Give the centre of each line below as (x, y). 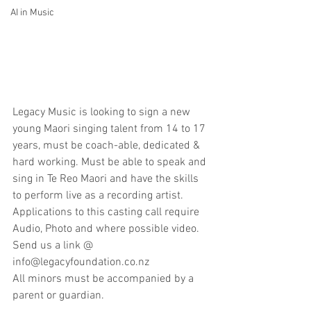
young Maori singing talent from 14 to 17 (110, 129)
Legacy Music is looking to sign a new (103, 113)
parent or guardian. (58, 296)
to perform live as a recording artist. (99, 196)
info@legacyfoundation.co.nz (81, 263)
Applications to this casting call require (107, 213)
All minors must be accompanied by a (104, 279)
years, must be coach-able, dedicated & (108, 146)
